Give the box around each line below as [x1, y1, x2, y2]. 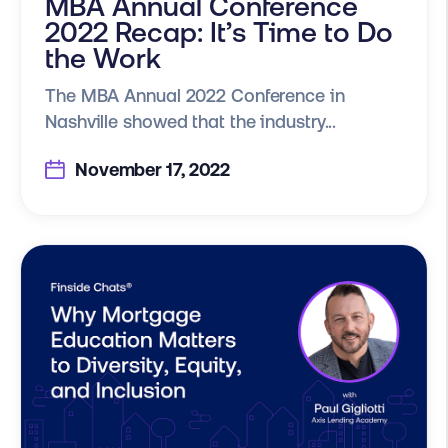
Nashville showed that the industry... [45, 110, 337, 132]
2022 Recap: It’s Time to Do [45, 15, 393, 48]
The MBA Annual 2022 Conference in [45, 84, 345, 106]
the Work [45, 41, 161, 74]
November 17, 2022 [71, 158, 231, 180]
